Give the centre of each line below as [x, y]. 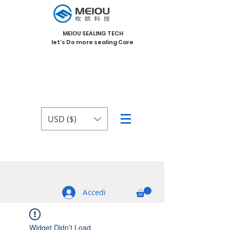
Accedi [94, 192]
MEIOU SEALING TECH [93, 33]
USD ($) [62, 119]
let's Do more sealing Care [93, 42]
